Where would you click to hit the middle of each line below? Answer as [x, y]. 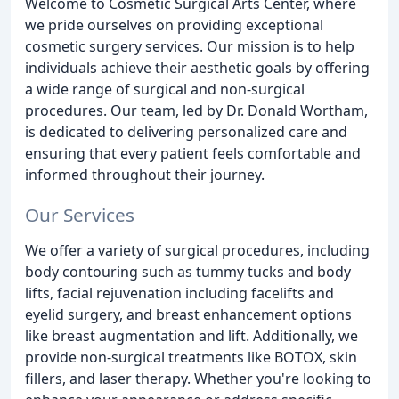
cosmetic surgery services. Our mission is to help [190, 46]
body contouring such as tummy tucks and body [188, 271]
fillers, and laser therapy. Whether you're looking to [198, 378]
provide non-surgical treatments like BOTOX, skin [191, 357]
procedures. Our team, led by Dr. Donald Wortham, [196, 110]
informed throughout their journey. [145, 175]
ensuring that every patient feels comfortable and [193, 153]
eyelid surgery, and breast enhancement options [188, 314]
